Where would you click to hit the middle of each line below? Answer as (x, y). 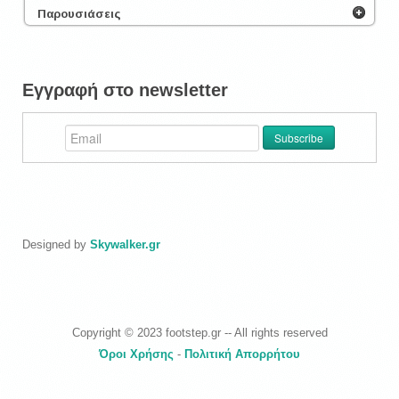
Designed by (56, 244)
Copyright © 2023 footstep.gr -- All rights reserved (199, 333)
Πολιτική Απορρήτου (242, 354)
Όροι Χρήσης (136, 354)
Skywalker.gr (125, 244)
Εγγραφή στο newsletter (125, 90)
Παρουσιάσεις (79, 14)
